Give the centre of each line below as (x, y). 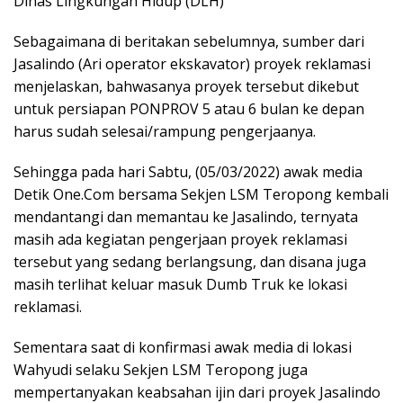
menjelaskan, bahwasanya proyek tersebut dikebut (186, 86)
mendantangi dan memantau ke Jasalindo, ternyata (186, 216)
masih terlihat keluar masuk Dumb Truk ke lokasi (180, 284)
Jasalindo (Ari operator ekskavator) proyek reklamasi (192, 63)
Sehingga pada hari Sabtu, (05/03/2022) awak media (188, 171)
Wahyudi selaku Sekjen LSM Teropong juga (161, 369)
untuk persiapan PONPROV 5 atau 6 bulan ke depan (189, 108)
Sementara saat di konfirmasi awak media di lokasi (183, 347)
